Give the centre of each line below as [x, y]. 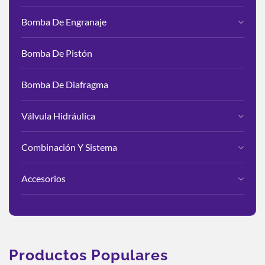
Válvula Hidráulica [58, 116]
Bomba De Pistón [57, 53]
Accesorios [43, 178]
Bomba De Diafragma [65, 84]
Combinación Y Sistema [69, 147]
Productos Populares [88, 255]
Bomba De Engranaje [64, 22]
